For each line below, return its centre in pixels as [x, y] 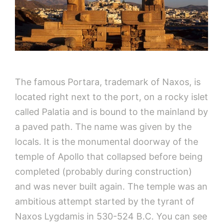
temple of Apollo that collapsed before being [109, 156]
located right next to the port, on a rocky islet [111, 97]
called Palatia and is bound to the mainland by [111, 111]
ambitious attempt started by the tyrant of [105, 201]
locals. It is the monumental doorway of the [107, 141]
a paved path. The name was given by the [103, 126]
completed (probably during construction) [104, 171]
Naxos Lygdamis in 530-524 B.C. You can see [111, 216]
